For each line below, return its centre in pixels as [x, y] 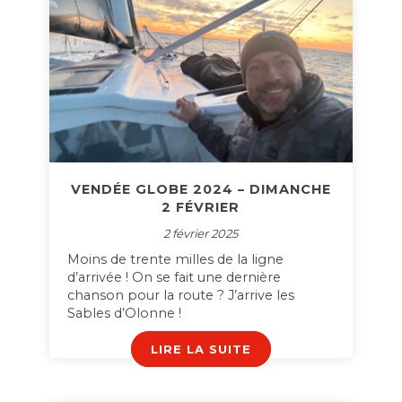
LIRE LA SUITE [201, 349]
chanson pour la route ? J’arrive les [180, 295]
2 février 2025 [201, 233]
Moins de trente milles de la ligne [175, 259]
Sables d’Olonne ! [124, 313]
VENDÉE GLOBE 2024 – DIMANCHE [201, 189]
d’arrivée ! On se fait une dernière [174, 277]
